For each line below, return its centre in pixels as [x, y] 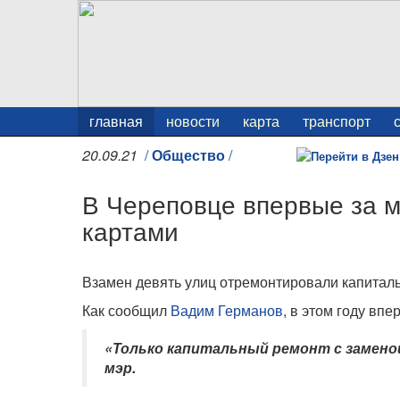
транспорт [337, 121]
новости [193, 121]
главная [116, 121]
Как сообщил [126, 310]
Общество [188, 155]
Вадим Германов [227, 310]
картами [130, 230]
